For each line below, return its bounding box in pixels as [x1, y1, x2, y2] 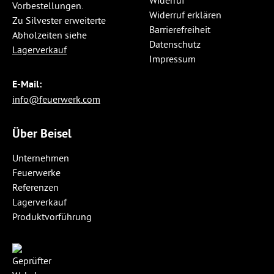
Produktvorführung [12, 210, 92, 223]
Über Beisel [12, 125, 72, 141]
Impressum [149, 53, 196, 65]
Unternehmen [12, 152, 69, 164]
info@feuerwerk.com [12, 93, 100, 105]
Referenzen [12, 181, 59, 193]
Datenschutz [149, 38, 201, 50]
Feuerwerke [12, 166, 61, 179]
